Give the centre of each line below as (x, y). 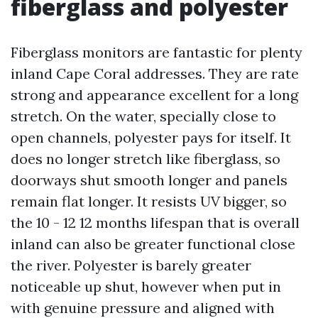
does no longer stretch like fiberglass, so (146, 159)
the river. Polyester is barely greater (131, 265)
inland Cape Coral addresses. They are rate (155, 73)
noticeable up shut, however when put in (146, 286)
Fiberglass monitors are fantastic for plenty (157, 52)
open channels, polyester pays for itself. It (151, 137)
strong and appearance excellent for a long (154, 95)
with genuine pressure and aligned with (143, 308)
